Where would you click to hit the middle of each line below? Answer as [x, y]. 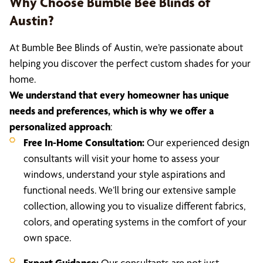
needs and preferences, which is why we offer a [112, 111]
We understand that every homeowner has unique [119, 95]
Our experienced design [197, 142]
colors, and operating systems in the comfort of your [135, 222]
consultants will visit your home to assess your [122, 158]
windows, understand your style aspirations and [124, 174]
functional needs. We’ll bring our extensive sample [130, 190]
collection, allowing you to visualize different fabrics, [134, 206]
